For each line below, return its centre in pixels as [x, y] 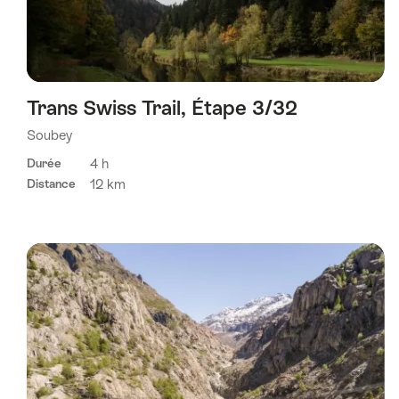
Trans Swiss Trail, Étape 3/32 [162, 108]
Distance [51, 183]
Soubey [49, 135]
